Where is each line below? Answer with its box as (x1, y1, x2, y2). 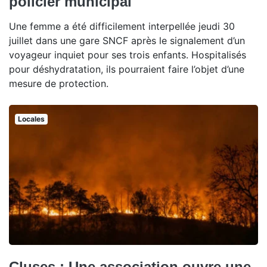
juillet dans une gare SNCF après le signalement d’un (9, 34, 245, 46)
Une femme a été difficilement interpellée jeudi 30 (9, 20, 235, 32)
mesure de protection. (9, 77, 108, 89)
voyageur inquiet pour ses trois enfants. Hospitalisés (9, 48, 246, 61)
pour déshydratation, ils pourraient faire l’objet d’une (9, 63, 244, 75)
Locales (17, 114, 45, 123)
